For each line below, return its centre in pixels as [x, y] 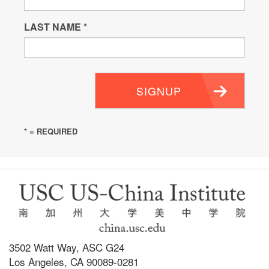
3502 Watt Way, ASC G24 [67, 247]
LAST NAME [54, 27]
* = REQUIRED [51, 131]
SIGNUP [159, 90]
